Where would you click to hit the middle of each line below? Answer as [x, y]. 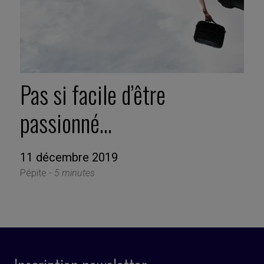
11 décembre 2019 [69, 158]
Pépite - [37, 173]
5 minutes [74, 173]
